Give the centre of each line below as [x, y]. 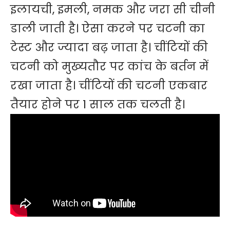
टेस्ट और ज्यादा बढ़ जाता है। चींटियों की [109, 47]
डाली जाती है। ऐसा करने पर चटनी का [108, 28]
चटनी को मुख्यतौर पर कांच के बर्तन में [109, 66]
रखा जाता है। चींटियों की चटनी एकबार [109, 85]
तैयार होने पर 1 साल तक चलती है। [98, 104]
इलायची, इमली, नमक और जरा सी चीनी [113, 9]
